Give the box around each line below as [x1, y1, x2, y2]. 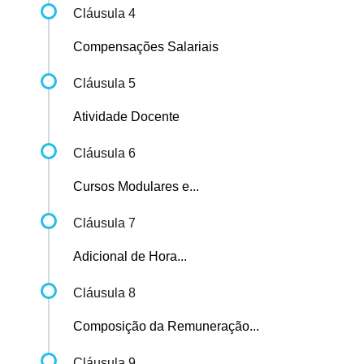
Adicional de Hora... [73, 249, 187, 264]
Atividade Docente [73, 110, 180, 124]
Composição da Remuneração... [73, 319, 259, 334]
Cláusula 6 [73, 146, 136, 161]
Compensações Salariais [73, 40, 219, 54]
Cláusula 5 [73, 76, 136, 91]
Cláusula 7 [73, 216, 136, 231]
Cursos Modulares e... [73, 180, 199, 194]
